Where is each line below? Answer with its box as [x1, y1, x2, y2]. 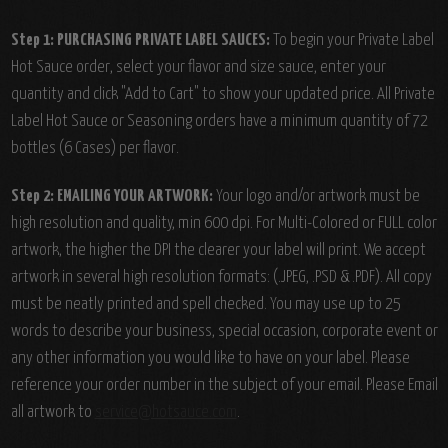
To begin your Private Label [269, 32, 434, 50]
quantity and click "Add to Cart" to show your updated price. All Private [10, 86, 435, 104]
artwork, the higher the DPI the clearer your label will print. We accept [10, 242, 426, 260]
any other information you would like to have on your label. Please [10, 350, 410, 368]
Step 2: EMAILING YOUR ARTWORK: [10, 188, 213, 206]
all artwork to [10, 404, 95, 422]
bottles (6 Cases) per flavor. [10, 140, 182, 158]
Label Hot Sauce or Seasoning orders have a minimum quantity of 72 [10, 113, 428, 131]
